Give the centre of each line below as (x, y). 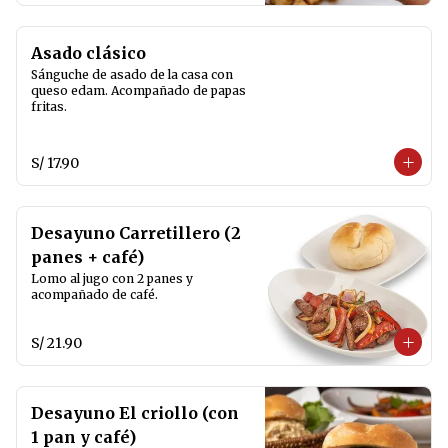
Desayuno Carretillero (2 (136, 233)
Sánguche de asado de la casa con (132, 74)
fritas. (49, 106)
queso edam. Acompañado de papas (138, 90)
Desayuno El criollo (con (135, 413)
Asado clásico (88, 53)
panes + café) (87, 257)
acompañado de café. (94, 294)
